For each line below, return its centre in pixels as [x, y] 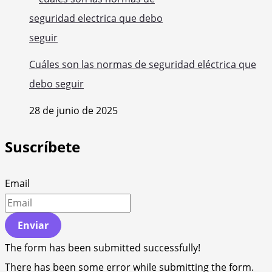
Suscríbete [42, 147]
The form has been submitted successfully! [103, 248]
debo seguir [56, 84]
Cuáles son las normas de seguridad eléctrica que [143, 65]
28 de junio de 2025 [73, 111]
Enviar [33, 226]
